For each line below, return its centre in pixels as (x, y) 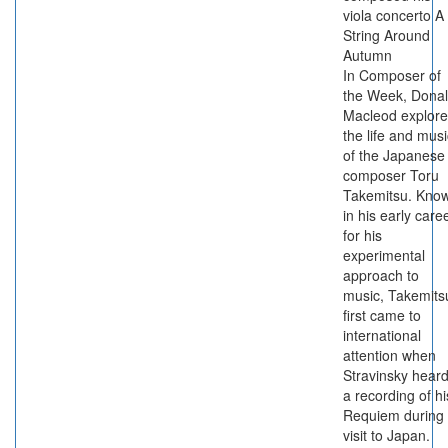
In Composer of (392, 75)
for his (362, 235)
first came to (382, 315)
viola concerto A (393, 15)
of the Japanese (394, 155)
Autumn (367, 55)
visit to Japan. (386, 435)
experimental (384, 255)
